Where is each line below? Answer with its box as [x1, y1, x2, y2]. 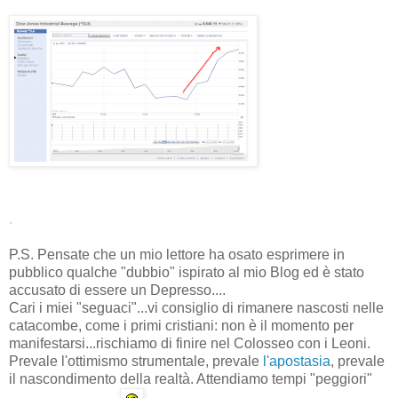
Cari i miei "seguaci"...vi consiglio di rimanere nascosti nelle [9, 299, 384, 315]
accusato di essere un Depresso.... [9, 282, 226, 298]
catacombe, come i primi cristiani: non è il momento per [9, 317, 354, 333]
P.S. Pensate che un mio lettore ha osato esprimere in [9, 246, 345, 262]
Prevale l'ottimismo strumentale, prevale [9, 353, 263, 369]
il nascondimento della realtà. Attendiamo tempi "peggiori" [9, 370, 372, 386]
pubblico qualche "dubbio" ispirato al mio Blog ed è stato [9, 264, 364, 280]
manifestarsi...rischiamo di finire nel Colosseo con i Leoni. [9, 335, 370, 351]
